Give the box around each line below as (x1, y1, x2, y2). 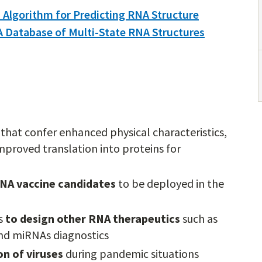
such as (180, 211, 218, 226)
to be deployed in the (116, 176, 224, 191)
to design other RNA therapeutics (5, 211, 180, 226)
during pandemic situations (63, 246, 199, 261)
